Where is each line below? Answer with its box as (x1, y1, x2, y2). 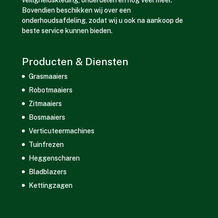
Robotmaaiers (28, 86, 73, 94)
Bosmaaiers (28, 113, 65, 121)
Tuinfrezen (28, 140, 64, 148)
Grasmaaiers (28, 72, 68, 80)
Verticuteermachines (28, 127, 94, 135)
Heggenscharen (28, 154, 80, 162)
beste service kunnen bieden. (21, 27, 112, 35)
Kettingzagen (28, 181, 73, 189)
